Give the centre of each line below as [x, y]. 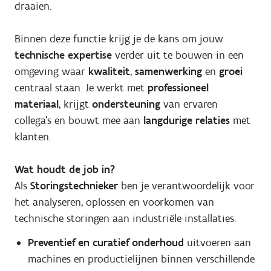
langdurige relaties [188, 120]
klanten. [33, 136]
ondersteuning [128, 104]
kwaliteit [109, 71]
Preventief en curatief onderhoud [106, 243]
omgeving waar [51, 71]
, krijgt [75, 104]
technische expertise [63, 55]
